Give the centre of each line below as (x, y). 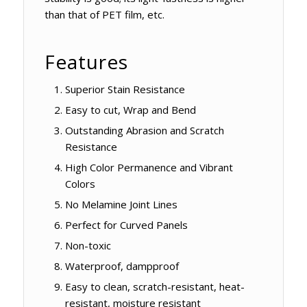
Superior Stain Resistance (125, 89)
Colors (80, 184)
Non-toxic (88, 246)
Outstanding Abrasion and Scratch (144, 131)
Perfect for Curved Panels (126, 225)
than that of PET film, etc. (104, 15)
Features (86, 62)
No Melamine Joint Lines (121, 205)
